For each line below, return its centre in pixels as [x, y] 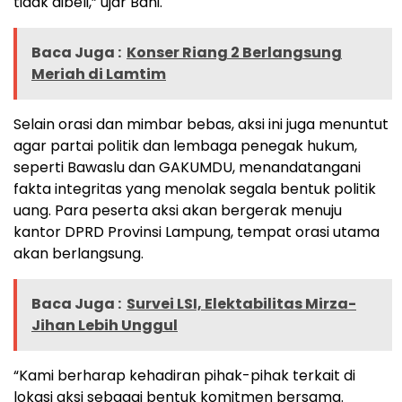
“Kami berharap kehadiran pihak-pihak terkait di [184, 376]
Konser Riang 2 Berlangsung [234, 53]
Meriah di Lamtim [99, 74]
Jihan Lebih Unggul [105, 326]
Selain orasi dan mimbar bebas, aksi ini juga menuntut [201, 125]
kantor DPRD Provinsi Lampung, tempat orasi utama [197, 232]
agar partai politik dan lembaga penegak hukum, [185, 146]
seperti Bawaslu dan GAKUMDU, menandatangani [187, 168]
